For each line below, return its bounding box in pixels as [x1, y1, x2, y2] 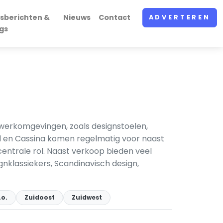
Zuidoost [24, 193, 55, 202]
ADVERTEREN [148, 13, 211, 22]
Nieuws [63, 12, 91, 22]
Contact [98, 12, 130, 22]
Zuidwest [72, 193, 102, 202]
